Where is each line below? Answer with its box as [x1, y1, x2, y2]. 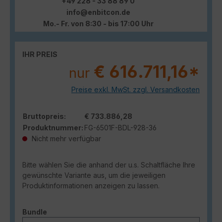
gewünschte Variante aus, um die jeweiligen [22, 170, 166, 179]
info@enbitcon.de [66, 7, 130, 16]
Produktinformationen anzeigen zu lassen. [22, 181, 160, 190]
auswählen [47, 207, 87, 216]
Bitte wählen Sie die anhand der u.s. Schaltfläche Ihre [22, 160, 195, 169]
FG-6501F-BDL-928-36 [84, 123, 157, 132]
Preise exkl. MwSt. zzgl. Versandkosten [71, 85, 200, 94]
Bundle [22, 207, 47, 216]
